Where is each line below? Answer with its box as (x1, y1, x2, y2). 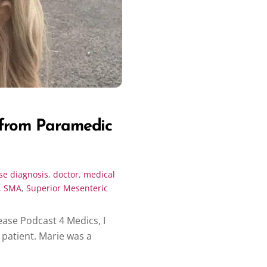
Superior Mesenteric (26, 182, 108, 194)
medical (83, 168, 115, 180)
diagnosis (10, 168, 48, 180)
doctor (53, 168, 79, 180)
